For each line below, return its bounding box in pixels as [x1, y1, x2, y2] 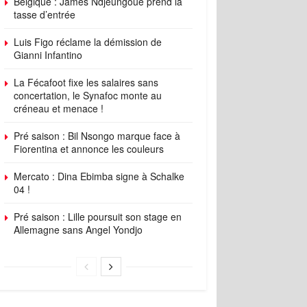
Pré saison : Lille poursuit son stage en [14, 210, 182, 223]
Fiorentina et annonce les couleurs [14, 142, 164, 156]
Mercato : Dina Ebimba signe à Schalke [14, 169, 184, 183]
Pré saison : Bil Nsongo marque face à [14, 129, 180, 143]
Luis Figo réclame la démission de [14, 35, 162, 49]
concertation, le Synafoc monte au [14, 88, 162, 102]
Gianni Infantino [14, 48, 82, 62]
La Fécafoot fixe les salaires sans [14, 75, 158, 89]
